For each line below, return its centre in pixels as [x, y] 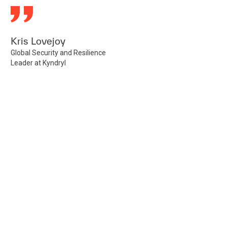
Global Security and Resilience [59, 53]
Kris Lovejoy [38, 41]
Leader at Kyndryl [39, 63]
